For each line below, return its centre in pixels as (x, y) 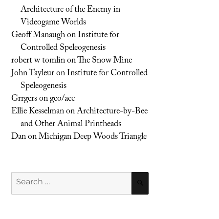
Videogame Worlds (54, 23)
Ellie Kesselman (38, 112)
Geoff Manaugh (38, 35)
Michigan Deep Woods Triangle (93, 137)
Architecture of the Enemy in (71, 10)
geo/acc (63, 99)
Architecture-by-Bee (112, 112)
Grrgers (24, 99)
